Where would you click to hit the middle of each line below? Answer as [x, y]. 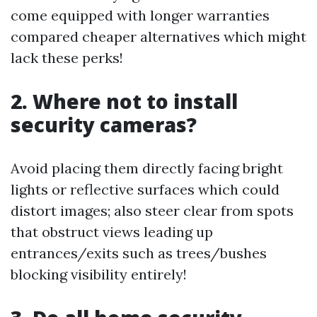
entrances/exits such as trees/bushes [139, 253]
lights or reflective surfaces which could [145, 189]
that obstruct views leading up [112, 232]
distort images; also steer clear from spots [152, 211]
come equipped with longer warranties [140, 15]
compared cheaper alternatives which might [158, 36]
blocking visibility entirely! [99, 274]
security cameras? [104, 125]
